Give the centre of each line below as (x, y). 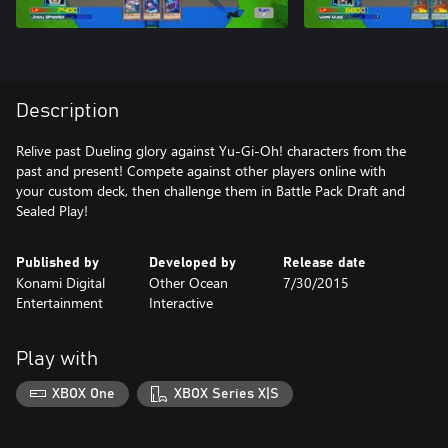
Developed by (193, 263)
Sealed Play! (52, 210)
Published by (57, 263)
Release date (324, 263)
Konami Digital (60, 282)
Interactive (181, 302)
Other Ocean (189, 282)
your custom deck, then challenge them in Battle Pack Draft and (210, 190)
